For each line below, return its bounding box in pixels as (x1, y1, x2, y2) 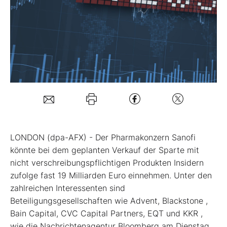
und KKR (166, 208, 201, 218)
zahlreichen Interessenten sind (10, 182, 125, 193)
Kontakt (23, 117, 51, 127)
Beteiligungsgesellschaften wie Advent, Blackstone (10, 195, 206, 206)
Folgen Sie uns (23, 82, 78, 93)
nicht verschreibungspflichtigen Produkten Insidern (10, 157, 204, 168)
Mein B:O (23, 14, 57, 24)
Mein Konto (37, 50, 82, 60)
